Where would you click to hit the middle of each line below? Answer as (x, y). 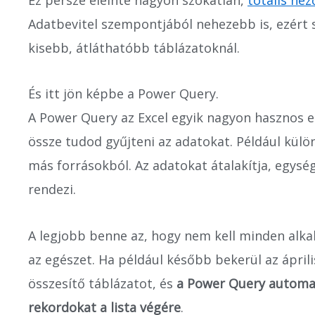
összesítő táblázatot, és (101, 283)
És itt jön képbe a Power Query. (123, 94)
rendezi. (52, 189)
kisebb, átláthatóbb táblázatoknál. (134, 47)
